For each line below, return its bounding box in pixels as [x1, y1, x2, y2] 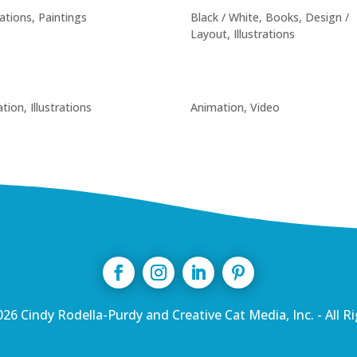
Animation [190, 100, 244, 115]
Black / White [190, 10, 259, 25]
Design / [305, 10, 349, 25]
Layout [190, 26, 227, 42]
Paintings [37, 10, 87, 25]
